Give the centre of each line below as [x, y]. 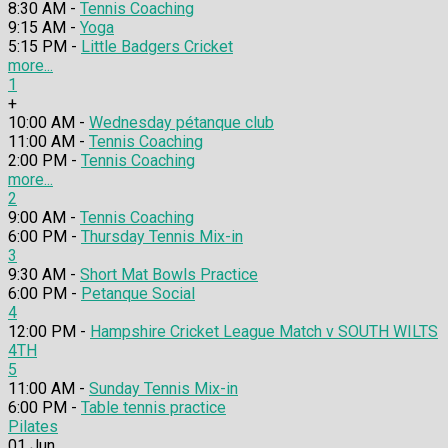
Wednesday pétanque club [181, 122]
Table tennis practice [153, 407]
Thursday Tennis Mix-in [162, 236]
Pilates [33, 426]
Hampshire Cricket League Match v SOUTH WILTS [264, 331]
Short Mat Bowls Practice [169, 274]
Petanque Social [138, 293]
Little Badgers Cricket [157, 46]
